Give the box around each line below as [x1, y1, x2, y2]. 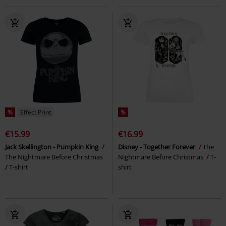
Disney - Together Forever [118, 142, 197, 152]
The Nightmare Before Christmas [5, 152, 104, 162]
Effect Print [20, 108, 51, 117]
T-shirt [9, 162, 28, 172]
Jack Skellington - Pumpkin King [5, 142, 100, 152]
